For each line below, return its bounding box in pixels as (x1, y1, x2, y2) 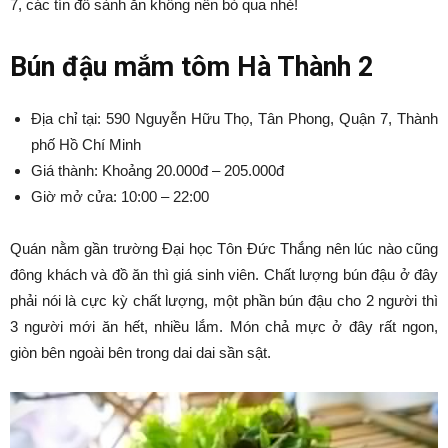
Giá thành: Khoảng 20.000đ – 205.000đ (31, 162, 284, 179)
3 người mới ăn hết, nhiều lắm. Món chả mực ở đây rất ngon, (10, 318, 438, 335)
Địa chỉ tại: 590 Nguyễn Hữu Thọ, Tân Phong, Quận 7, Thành (31, 110, 438, 127)
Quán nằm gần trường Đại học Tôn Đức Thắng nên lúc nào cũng (10, 240, 438, 257)
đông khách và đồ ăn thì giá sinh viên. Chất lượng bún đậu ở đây (10, 266, 438, 283)
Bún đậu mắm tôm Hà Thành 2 (10, 51, 373, 83)
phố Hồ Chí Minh (31, 136, 141, 153)
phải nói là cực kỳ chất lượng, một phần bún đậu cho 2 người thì (10, 292, 438, 309)
